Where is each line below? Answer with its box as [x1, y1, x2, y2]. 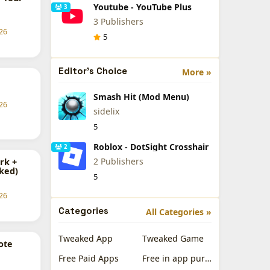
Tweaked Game [142, 233, 204, 244]
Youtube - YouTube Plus [93, 1, 192, 13]
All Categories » [146, 206, 212, 218]
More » [182, 66, 212, 78]
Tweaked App [58, 233, 113, 244]
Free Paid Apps [58, 253, 119, 264]
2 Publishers [93, 155, 143, 167]
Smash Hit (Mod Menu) [93, 91, 189, 102]
